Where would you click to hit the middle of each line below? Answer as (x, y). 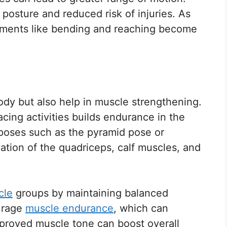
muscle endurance (69, 208)
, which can (141, 208)
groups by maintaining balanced (90, 193)
